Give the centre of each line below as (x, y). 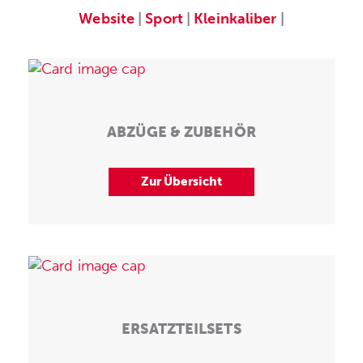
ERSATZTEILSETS (181, 329)
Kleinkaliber (235, 18)
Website (107, 18)
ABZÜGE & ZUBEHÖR (181, 132)
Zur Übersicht (181, 181)
